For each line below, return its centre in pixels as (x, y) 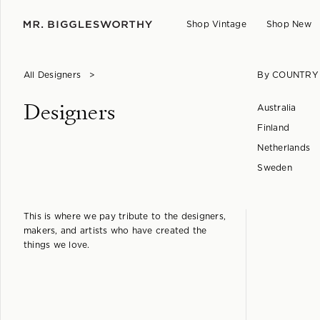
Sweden (275, 168)
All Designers (52, 75)
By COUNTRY (288, 75)
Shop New (289, 24)
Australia (277, 108)
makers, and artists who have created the (115, 231)
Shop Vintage (216, 24)
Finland (274, 128)
